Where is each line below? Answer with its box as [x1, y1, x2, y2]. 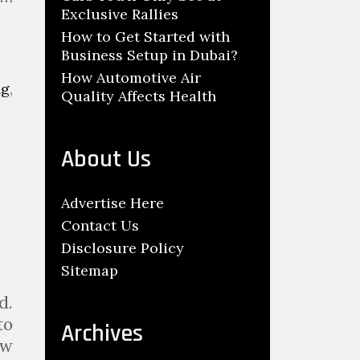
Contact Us [61, 216, 139, 235]
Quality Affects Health [61, 87, 216, 105]
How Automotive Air [61, 68, 201, 87]
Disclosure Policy [61, 239, 184, 257]
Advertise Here [61, 194, 164, 212]
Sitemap [61, 261, 118, 280]
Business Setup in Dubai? [61, 46, 238, 64]
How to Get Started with [61, 27, 230, 46]
